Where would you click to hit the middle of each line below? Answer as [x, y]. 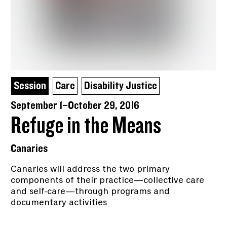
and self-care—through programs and [90, 191]
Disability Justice [121, 86]
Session [30, 86]
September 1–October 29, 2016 [75, 105]
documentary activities [59, 202]
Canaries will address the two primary [90, 168]
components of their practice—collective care [108, 180]
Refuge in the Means [86, 126]
